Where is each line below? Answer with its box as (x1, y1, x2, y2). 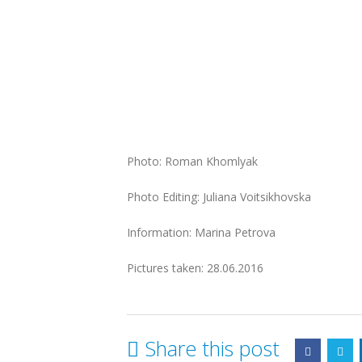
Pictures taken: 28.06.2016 (127, 259, 263, 276)
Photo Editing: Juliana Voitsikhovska (127, 188, 311, 204)
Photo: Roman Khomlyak (127, 153, 258, 169)
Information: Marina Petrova (127, 224, 276, 240)
